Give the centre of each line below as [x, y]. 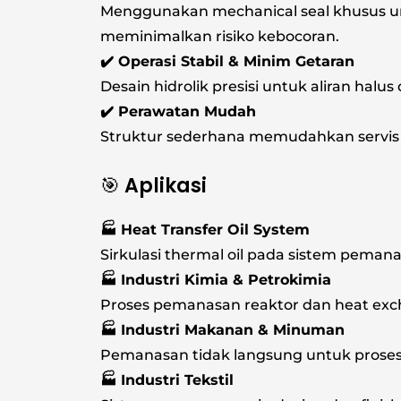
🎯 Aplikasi [154, 185]
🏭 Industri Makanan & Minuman [222, 329]
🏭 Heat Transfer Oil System [205, 229]
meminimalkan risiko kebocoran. [220, 37]
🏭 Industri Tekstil [167, 380]
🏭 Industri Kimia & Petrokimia [216, 279]
